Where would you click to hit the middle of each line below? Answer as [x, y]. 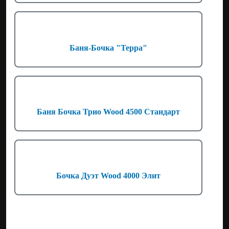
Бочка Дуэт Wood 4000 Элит [108, 176]
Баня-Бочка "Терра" [108, 48]
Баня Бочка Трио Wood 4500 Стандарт [108, 111]
